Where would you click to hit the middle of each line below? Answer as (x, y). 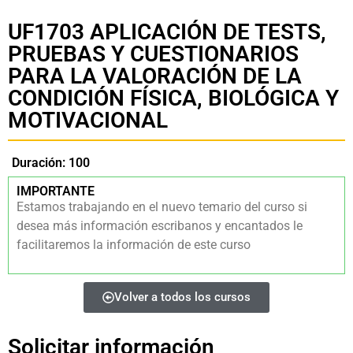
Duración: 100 (51, 163)
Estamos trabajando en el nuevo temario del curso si (162, 207)
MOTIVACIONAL (88, 120)
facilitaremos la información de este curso (134, 245)
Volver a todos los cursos (182, 297)
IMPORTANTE (56, 191)
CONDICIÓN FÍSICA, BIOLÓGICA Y (173, 98)
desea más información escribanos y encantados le (160, 226)
